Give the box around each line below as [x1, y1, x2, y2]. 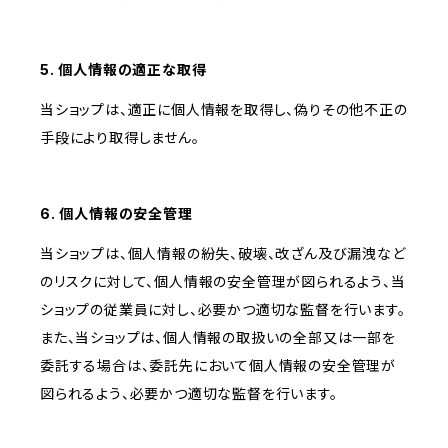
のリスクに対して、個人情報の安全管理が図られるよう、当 [40, 273, 406, 291]
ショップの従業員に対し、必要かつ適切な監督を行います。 [40, 301, 406, 319]
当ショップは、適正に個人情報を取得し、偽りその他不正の [40, 101, 408, 119]
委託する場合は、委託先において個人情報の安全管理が [40, 357, 396, 375]
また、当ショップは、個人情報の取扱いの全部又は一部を [40, 329, 396, 347]
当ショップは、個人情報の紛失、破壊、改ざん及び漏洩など [40, 245, 406, 263]
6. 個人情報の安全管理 [40, 205, 193, 223]
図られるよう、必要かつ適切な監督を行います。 [40, 385, 338, 403]
